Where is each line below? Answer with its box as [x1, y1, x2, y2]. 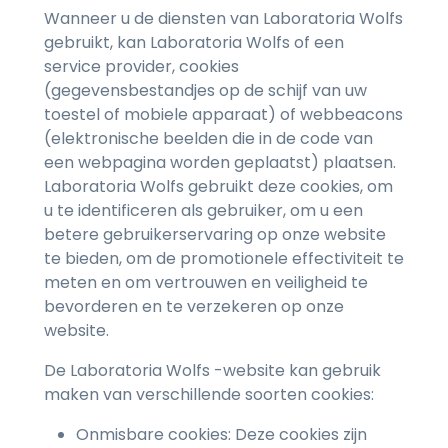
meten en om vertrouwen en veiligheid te [44, 271, 368, 295]
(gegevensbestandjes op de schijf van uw [44, 79, 367, 103]
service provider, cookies [44, 55, 239, 79]
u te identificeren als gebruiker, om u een [44, 199, 363, 223]
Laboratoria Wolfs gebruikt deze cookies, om [44, 175, 393, 199]
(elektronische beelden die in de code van [44, 127, 373, 151]
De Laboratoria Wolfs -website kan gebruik [44, 359, 381, 383]
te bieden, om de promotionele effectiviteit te [44, 247, 404, 271]
